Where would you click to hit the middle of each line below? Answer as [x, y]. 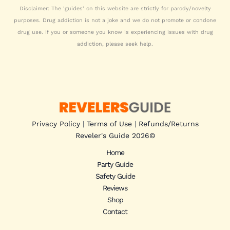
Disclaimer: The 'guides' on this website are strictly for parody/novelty [115, 8]
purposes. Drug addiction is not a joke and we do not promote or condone [115, 20]
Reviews [115, 188]
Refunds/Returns [168, 124]
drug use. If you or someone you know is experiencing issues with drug [115, 32]
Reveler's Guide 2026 [112, 136]
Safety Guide [115, 176]
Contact [115, 212]
